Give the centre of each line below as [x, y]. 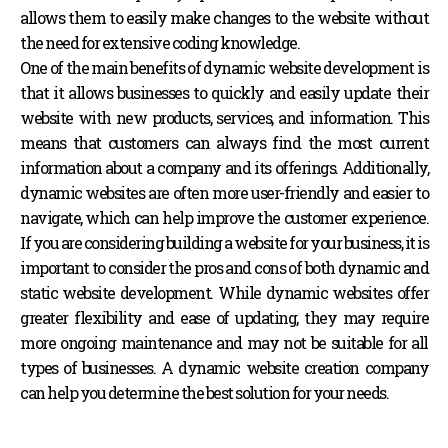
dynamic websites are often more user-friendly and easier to [224, 192]
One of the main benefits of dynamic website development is [224, 67]
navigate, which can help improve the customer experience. [224, 217]
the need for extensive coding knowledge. [159, 42]
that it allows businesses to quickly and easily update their [224, 92]
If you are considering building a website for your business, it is [224, 242]
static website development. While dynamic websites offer [224, 292]
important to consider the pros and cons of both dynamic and [224, 267]
